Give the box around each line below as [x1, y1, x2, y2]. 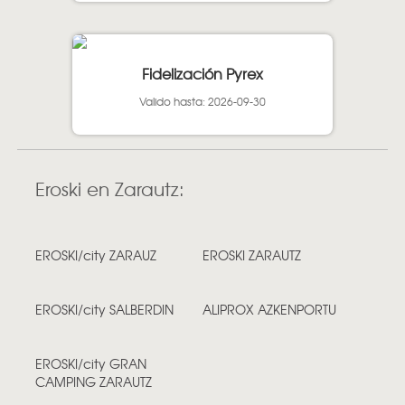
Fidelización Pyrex [141, 61, 263, 84]
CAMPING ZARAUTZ [34, 372, 152, 391]
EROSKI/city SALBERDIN [34, 299, 174, 318]
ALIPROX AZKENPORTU [202, 299, 336, 318]
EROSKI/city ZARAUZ [34, 245, 156, 264]
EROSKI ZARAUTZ [202, 245, 301, 264]
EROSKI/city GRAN [34, 353, 146, 372]
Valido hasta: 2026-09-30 [138, 92, 266, 109]
